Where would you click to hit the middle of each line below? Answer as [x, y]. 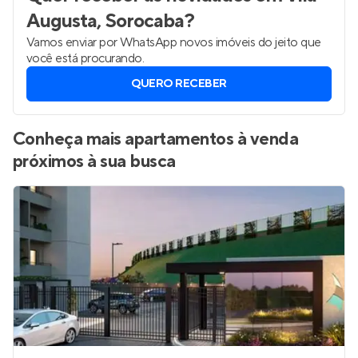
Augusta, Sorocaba [105, 21]
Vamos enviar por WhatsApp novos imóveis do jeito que [174, 42]
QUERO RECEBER [179, 84]
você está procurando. [86, 58]
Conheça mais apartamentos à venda [156, 139]
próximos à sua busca [94, 161]
